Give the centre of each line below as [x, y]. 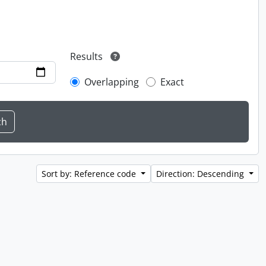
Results [87, 57]
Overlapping [112, 82]
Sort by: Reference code [90, 174]
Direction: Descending [202, 174]
